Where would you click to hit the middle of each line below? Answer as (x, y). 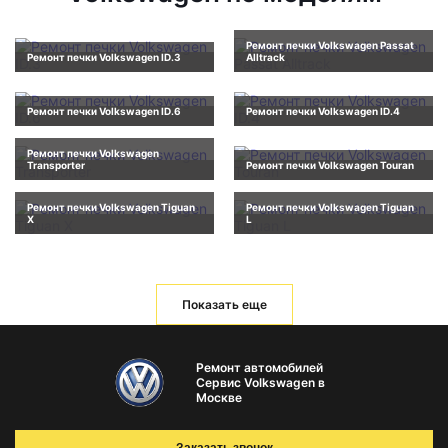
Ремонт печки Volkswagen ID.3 (104, 57)
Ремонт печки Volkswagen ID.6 (104, 111)
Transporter (56, 165)
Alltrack (265, 57)
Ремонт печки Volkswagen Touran (330, 165)
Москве (218, 398)
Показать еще (224, 305)
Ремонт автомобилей (259, 368)
